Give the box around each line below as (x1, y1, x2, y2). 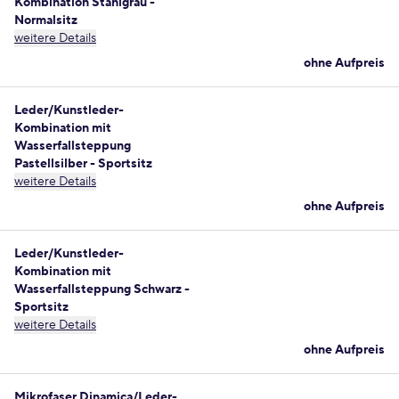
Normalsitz (14, 12, 77, 28)
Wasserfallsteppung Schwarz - (14, 281, 190, 297)
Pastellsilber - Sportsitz (14, 156, 152, 172)
